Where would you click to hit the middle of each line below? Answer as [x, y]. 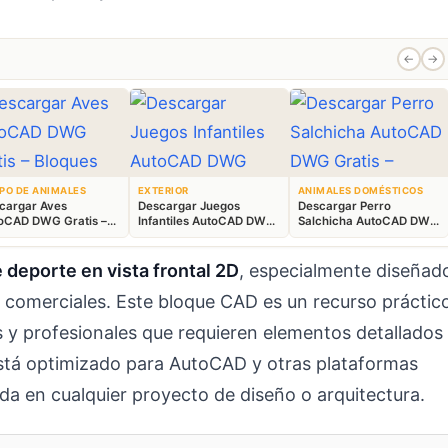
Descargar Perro [344, 206]
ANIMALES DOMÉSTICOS [361, 191]
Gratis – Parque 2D [190, 236]
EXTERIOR [163, 191]
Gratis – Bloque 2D [349, 236]
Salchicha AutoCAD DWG [368, 221]
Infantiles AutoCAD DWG [206, 221]
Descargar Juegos [189, 206]
